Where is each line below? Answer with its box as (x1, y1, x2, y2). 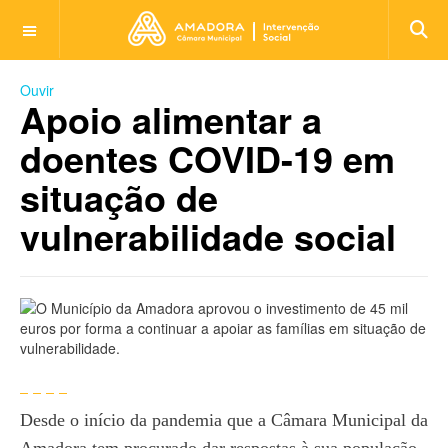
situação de (20, 171, 218, 223)
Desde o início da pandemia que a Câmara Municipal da (20, 410, 428, 430)
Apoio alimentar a (20, 93, 322, 145)
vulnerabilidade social (20, 210, 396, 262)
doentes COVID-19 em (20, 132, 395, 184)
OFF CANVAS (36, 17, 113, 36)
